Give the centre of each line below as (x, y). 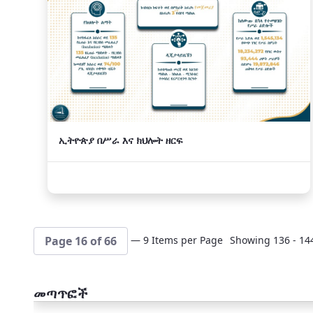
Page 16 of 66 (81, 241)
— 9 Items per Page (177, 240)
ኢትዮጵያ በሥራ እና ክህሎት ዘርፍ (121, 140)
